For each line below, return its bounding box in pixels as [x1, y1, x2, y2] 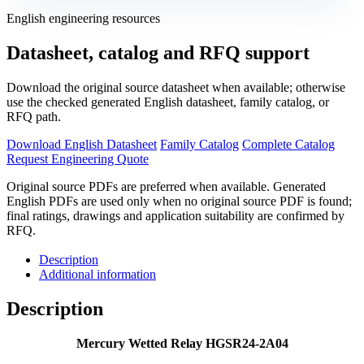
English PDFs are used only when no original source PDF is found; [6, 193, 352, 208]
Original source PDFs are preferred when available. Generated [6, 179, 326, 193]
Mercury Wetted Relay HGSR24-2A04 [76, 336, 288, 350]
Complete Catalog [242, 136, 335, 151]
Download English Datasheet [6, 136, 157, 151]
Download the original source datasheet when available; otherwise [6, 80, 345, 94]
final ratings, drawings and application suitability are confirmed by [6, 208, 344, 223]
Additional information [39, 266, 156, 281]
